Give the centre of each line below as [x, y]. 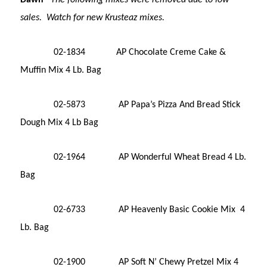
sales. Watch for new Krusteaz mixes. [93, 18]
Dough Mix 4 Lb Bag [60, 122]
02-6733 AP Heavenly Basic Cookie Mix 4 [133, 209]
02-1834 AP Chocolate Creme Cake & [123, 52]
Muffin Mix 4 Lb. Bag [61, 70]
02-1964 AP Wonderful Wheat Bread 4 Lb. [133, 157]
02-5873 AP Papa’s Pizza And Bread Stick [131, 105]
